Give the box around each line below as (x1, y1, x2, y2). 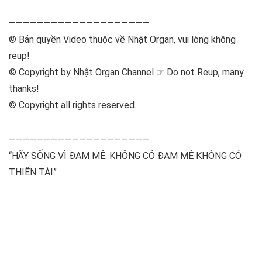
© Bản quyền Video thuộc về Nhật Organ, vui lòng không (9, 34, 236, 45)
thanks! (9, 83, 39, 94)
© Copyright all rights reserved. (9, 99, 136, 111)
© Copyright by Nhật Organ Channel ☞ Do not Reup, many (9, 67, 244, 78)
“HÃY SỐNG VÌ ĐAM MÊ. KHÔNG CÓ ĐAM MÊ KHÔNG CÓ (9, 150, 242, 161)
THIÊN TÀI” (9, 167, 57, 178)
